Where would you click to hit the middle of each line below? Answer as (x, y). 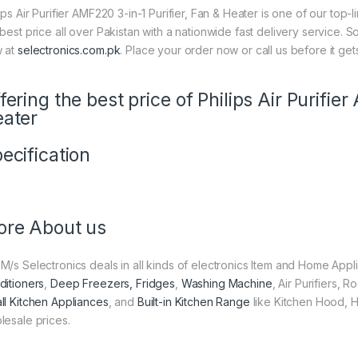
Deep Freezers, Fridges (113, 284)
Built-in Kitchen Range (193, 302)
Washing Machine (227, 284)
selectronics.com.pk (69, 50)
